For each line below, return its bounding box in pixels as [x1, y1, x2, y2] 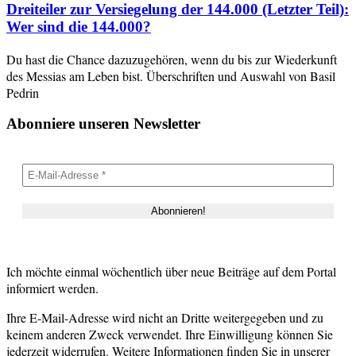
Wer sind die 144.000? [6, 18, 151, 36]
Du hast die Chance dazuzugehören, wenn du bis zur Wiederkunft [6, 50, 337, 68]
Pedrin [6, 83, 39, 101]
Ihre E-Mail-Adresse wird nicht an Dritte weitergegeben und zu [6, 309, 323, 327]
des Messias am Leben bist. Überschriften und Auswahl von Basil [6, 67, 335, 84]
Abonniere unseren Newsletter [6, 115, 200, 133]
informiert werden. [6, 280, 99, 297]
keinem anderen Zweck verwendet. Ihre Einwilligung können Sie [6, 326, 333, 343]
